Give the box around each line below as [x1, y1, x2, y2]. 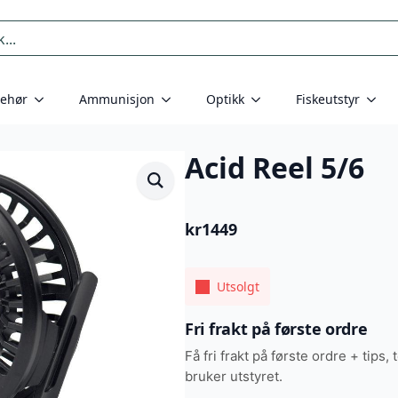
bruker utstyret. [185, 368, 283, 386]
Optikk [206, 91, 244, 108]
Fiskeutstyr [296, 91, 360, 108]
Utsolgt [217, 278, 259, 296]
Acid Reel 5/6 [185, 148, 364, 187]
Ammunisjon [79, 91, 155, 108]
